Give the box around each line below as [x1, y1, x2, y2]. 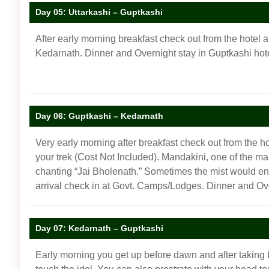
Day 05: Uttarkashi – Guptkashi [35, 7, 163, 17]
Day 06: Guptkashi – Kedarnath [35, 110, 163, 121]
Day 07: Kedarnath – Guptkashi [35, 223, 163, 233]
